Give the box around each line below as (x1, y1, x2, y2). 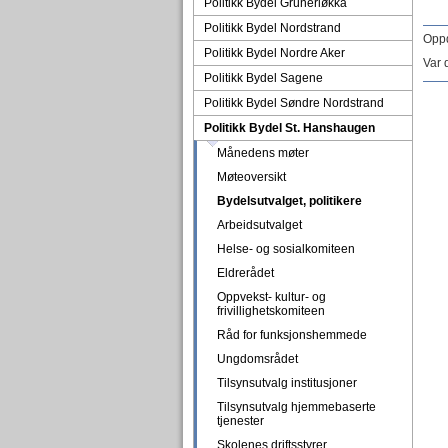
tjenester (216, 414, 264, 428)
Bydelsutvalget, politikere (216, 194, 362, 208)
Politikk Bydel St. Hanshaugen (203, 121, 375, 135)
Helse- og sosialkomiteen (216, 242, 355, 256)
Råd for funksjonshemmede (216, 328, 367, 342)
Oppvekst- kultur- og (216, 290, 326, 304)
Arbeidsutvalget (216, 218, 302, 232)
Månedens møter (216, 146, 309, 160)
